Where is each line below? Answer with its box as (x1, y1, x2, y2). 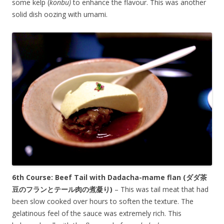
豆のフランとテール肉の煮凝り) (12, 184, 112, 194)
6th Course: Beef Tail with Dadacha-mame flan (12, 172, 181, 182)
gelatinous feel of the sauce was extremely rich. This (12, 208, 181, 218)
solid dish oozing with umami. (12, 9, 107, 19)
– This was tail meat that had (112, 184, 208, 194)
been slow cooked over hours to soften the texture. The (12, 196, 193, 206)
